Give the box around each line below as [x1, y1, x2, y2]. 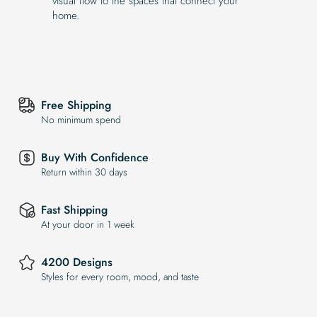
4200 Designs [41, 254, 113, 271]
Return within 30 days [41, 165, 127, 180]
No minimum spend [41, 113, 121, 127]
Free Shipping [41, 97, 111, 114]
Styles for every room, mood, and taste [41, 270, 199, 284]
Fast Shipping [41, 202, 108, 219]
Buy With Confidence [41, 149, 149, 166]
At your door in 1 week [41, 217, 134, 232]
